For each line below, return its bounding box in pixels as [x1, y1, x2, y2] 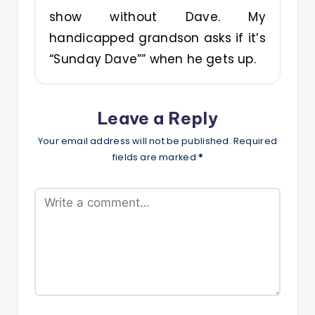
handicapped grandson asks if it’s [49, 29, 266, 46]
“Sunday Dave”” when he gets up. [49, 50, 256, 67]
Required [233, 135, 278, 148]
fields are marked [112, 151, 198, 164]
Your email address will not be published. [37, 135, 232, 148]
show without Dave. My [49, 8, 266, 25]
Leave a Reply [97, 107, 218, 129]
